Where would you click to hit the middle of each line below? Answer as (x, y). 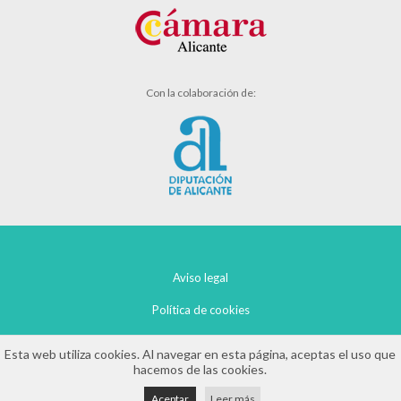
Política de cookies (200, 310)
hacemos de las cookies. (200, 369)
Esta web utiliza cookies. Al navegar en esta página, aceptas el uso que (200, 354)
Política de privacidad (200, 342)
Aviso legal (200, 278)
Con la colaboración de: (200, 93)
